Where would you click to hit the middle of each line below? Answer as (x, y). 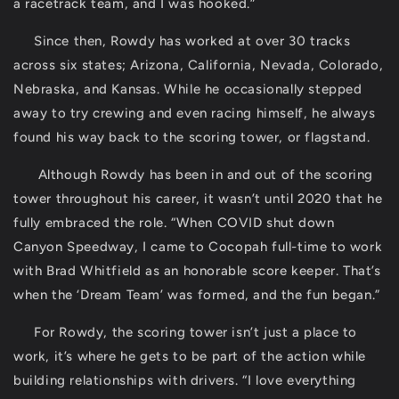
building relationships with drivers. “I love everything (185, 381)
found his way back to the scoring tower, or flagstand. (192, 138)
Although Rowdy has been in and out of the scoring (194, 175)
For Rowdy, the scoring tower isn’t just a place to (186, 333)
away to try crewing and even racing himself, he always (195, 114)
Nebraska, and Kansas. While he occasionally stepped (188, 90)
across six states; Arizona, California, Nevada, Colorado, (199, 65)
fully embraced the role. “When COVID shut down (174, 223)
